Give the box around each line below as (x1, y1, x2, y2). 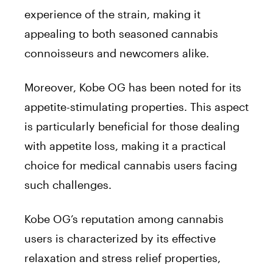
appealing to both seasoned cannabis (24, 27, 218, 41)
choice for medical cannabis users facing (24, 158, 237, 172)
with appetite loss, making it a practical (24, 139, 226, 153)
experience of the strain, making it (24, 7, 200, 21)
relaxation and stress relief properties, (24, 251, 221, 265)
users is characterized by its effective (24, 232, 216, 246)
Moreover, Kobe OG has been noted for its (24, 80, 241, 94)
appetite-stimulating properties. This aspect (24, 100, 249, 114)
